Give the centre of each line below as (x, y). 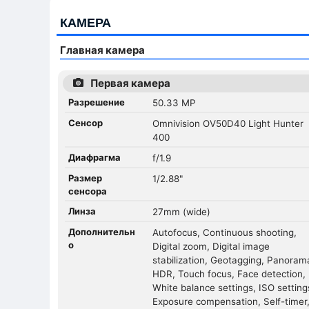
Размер (85, 178)
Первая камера (130, 83)
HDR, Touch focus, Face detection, (229, 273)
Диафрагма (94, 157)
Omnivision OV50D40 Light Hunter (228, 123)
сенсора (88, 191)
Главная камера (102, 50)
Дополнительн (102, 231)
